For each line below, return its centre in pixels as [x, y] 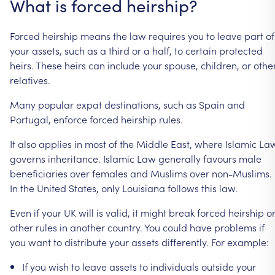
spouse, [181, 65]
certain [201, 50]
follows [183, 188]
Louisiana [144, 188]
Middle [152, 143]
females [110, 173]
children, [220, 65]
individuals [175, 266]
